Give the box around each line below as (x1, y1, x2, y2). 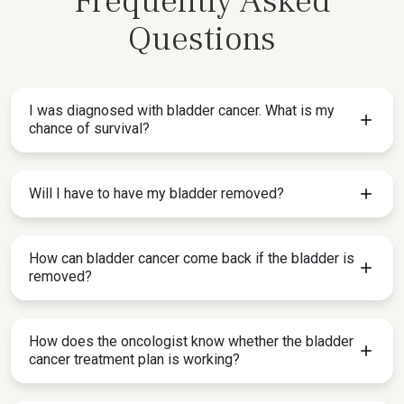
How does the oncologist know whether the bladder (29, 333, 353, 350)
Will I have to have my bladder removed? (29, 185, 284, 202)
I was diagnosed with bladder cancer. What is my (29, 102, 335, 119)
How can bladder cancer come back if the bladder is (29, 250, 354, 267)
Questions (128, 17, 276, 61)
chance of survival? (29, 120, 150, 137)
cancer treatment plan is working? (29, 351, 240, 368)
